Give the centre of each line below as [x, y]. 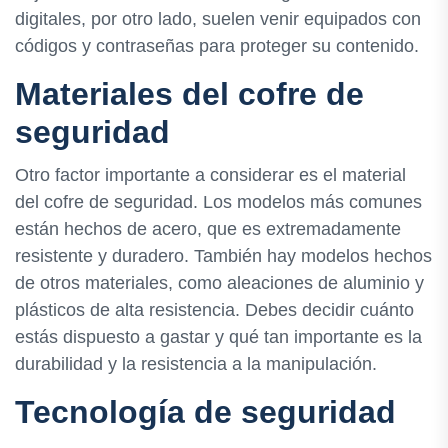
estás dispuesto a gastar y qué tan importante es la [218, 337]
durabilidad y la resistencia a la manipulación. [196, 364]
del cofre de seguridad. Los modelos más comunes [218, 202]
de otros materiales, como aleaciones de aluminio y [219, 283]
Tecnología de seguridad [205, 412]
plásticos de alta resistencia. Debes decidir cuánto [214, 310]
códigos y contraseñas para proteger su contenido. [217, 46]
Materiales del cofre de [189, 94]
